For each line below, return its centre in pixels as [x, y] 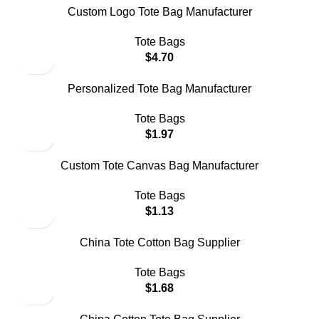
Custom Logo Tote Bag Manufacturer [159, 11]
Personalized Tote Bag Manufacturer [159, 88]
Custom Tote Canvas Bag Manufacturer [159, 165]
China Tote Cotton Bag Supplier [159, 242]
